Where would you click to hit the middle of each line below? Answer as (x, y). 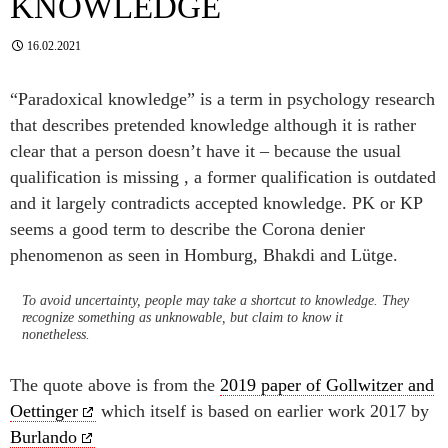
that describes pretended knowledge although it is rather (213, 125)
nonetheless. (56, 334)
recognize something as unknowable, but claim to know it (182, 317)
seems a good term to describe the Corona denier (187, 229)
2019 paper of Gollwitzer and (327, 385)
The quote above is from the (115, 385)
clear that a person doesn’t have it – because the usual (205, 151)
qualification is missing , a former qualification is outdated (223, 177)
